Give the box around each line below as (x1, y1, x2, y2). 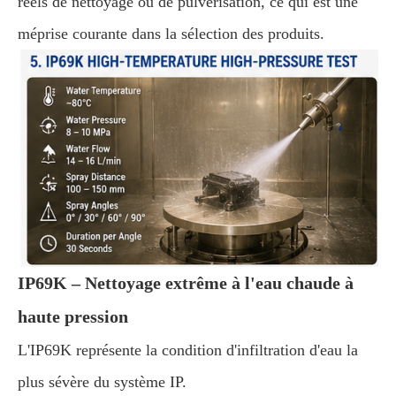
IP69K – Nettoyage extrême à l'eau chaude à (18, 273, 354, 293)
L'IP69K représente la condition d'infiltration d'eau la (18, 341, 358, 359)
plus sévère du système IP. (18, 373, 187, 391)
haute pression (18, 307, 128, 326)
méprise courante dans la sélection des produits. (18, 25, 324, 42)
